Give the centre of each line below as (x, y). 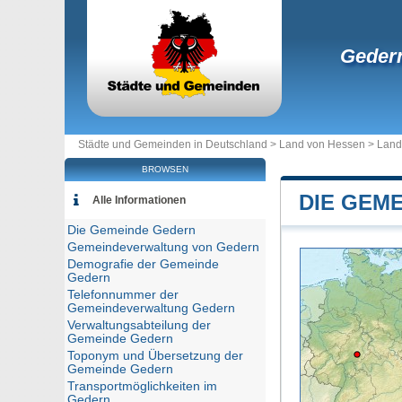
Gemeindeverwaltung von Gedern (163, 247)
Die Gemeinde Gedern (131, 230)
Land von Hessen (322, 144)
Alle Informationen (139, 200)
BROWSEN (165, 169)
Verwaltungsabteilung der (139, 325)
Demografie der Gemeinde (143, 264)
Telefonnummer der (123, 295)
